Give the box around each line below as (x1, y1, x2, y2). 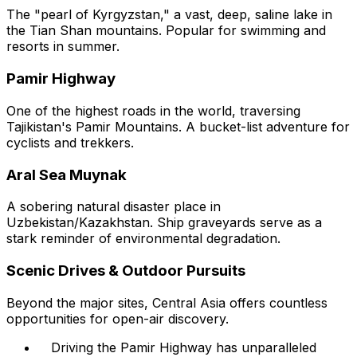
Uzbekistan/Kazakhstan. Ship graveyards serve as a (6, 214, 322, 231)
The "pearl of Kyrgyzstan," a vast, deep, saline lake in (6, 6, 332, 23)
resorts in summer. (6, 38, 120, 55)
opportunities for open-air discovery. (6, 310, 229, 327)
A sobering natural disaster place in (6, 198, 221, 215)
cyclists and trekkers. (6, 134, 134, 151)
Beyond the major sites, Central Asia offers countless (6, 294, 328, 311)
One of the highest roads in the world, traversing (6, 102, 300, 119)
